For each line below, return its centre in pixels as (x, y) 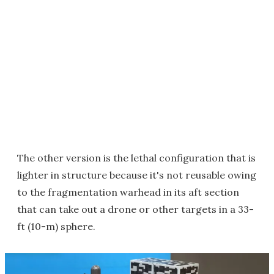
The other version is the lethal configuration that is (136, 158)
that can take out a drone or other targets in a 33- (135, 209)
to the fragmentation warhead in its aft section (128, 192)
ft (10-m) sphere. (56, 226)
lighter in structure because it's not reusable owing (137, 175)
